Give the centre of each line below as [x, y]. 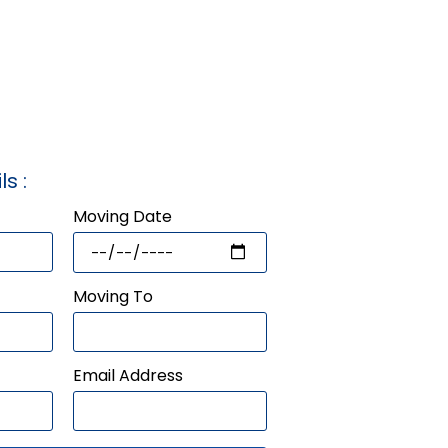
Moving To [113, 296]
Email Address [128, 375]
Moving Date [123, 216]
